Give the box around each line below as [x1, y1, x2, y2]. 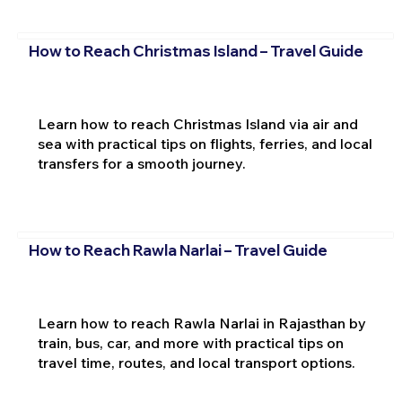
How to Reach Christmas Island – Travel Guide [28, 41, 363, 61]
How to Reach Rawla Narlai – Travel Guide [28, 240, 328, 260]
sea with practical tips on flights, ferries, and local [37, 134, 372, 153]
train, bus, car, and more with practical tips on [37, 334, 344, 353]
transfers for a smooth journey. [37, 153, 246, 172]
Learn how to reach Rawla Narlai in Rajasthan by [37, 314, 366, 333]
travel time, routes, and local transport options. [37, 354, 355, 372]
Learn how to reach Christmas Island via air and [37, 114, 358, 133]
